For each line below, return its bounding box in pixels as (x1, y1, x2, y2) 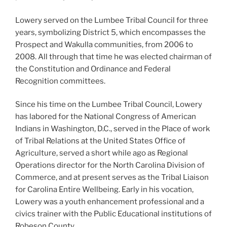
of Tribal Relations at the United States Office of (15, 136, 185, 146)
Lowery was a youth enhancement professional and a (15, 197, 204, 207)
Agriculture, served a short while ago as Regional (15, 148, 188, 158)
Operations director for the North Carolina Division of (15, 161, 205, 170)
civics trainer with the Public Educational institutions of (15, 209, 212, 219)
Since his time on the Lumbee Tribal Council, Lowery (15, 100, 202, 109)
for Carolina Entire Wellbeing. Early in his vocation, (15, 185, 194, 195)
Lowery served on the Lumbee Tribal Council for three (15, 15, 208, 25)
